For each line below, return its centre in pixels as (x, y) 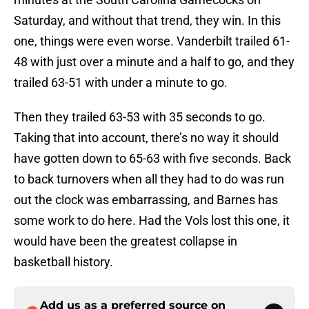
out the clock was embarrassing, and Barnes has (146, 200)
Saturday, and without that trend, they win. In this (147, 21)
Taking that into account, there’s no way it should (146, 138)
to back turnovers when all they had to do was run (149, 179)
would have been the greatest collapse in (126, 241)
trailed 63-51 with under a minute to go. (121, 83)
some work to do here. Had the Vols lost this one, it (152, 221)
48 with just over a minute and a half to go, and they (154, 62)
